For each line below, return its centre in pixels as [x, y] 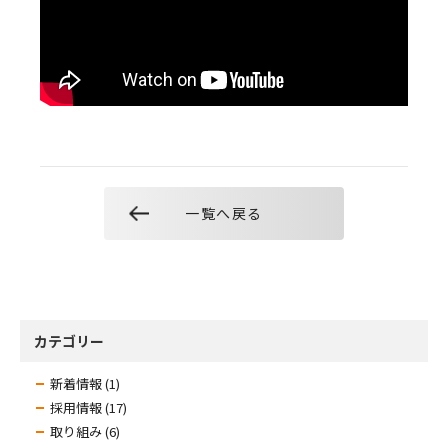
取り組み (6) [85, 431]
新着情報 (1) [85, 383]
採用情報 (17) [88, 407]
